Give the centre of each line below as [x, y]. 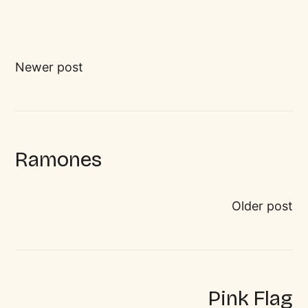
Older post [262, 206]
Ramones [59, 159]
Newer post [49, 67]
